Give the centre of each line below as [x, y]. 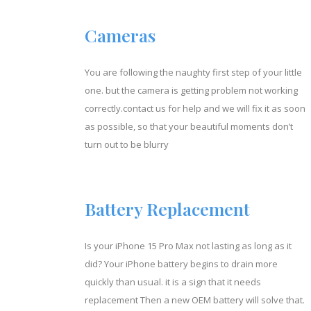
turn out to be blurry [127, 144]
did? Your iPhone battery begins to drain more [181, 263]
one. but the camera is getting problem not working [191, 90]
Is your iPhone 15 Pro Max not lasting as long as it [188, 245]
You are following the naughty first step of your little [193, 72]
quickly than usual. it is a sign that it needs [173, 281]
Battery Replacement [167, 208]
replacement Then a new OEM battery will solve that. [195, 300]
